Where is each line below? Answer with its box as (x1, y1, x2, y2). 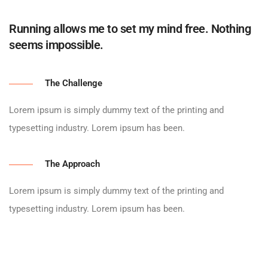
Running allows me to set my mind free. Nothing (9, 22, 251, 36)
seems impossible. (9, 38, 103, 52)
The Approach (45, 159, 100, 169)
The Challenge (45, 78, 102, 89)
